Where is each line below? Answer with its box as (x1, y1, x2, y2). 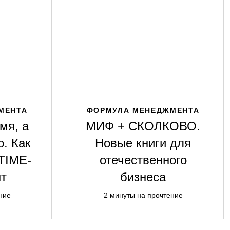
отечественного (99, 153, 187, 167)
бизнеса (120, 170, 166, 184)
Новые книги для (95, 136, 191, 150)
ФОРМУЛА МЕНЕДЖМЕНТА (86, 106, 200, 114)
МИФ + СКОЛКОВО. (86, 119, 200, 133)
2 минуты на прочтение (103, 191, 183, 199)
